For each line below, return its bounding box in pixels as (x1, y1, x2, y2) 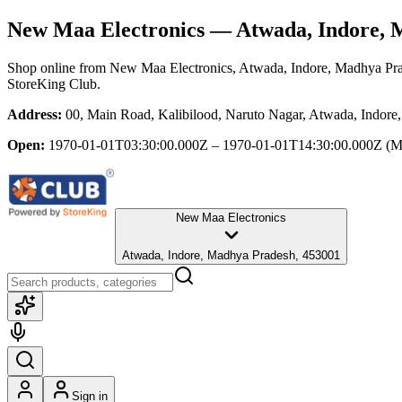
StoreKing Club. (7, 75, 100, 92)
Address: (7, 106, 62, 122)
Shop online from (7, 59, 109, 75)
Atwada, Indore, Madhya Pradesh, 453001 (122, 248, 340, 262)
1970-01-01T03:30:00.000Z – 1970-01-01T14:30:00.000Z (48, 136, 382, 153)
